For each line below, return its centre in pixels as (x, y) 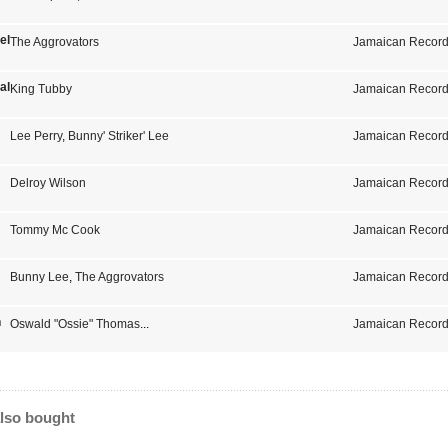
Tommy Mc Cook (54, 230)
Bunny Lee (39, 277)
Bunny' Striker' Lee (118, 136)
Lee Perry (35, 136)
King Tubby (40, 89)
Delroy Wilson (47, 183)
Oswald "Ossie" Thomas (74, 324)
